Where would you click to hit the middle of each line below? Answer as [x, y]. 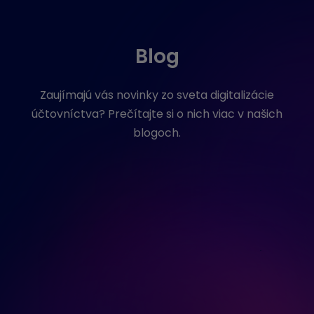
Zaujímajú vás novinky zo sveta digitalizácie [157, 95]
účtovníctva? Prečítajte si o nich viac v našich [157, 114]
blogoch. [157, 133]
